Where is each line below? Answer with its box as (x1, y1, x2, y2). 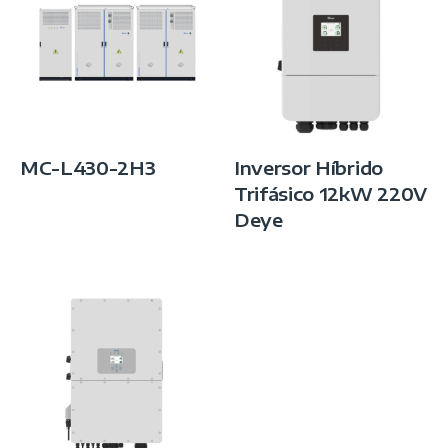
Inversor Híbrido (234, 156, 383, 180)
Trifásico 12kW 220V (234, 182, 427, 206)
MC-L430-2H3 (20, 156, 156, 180)
